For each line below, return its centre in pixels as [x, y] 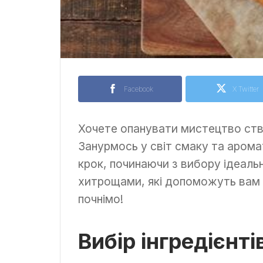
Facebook [138, 89]
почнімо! [101, 199]
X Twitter [246, 89]
